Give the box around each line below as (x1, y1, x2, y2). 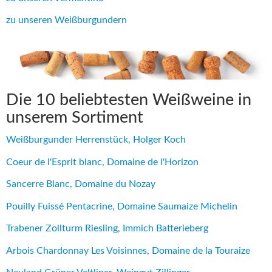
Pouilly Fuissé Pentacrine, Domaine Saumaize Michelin (6, 201, 237, 211)
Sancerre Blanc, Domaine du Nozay (6, 179, 155, 189)
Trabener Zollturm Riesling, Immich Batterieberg (6, 223, 208, 234)
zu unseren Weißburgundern (6, 15, 127, 25)
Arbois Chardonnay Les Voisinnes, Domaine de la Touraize (6, 245, 250, 256)
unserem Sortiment (6, 109, 143, 126)
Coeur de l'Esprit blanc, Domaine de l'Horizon (6, 157, 199, 167)
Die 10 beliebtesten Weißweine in (6, 91, 251, 108)
